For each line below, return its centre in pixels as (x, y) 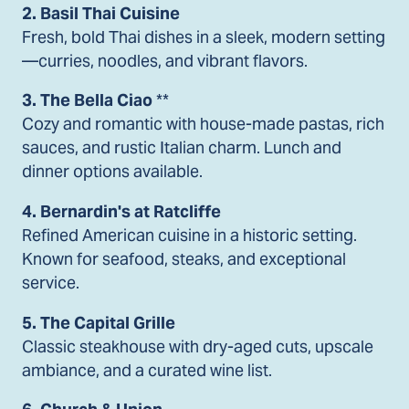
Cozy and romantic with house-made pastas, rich (203, 124)
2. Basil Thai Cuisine (101, 13)
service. (51, 283)
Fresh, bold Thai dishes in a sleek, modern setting (204, 37)
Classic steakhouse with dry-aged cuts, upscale (198, 346)
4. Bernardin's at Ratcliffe (121, 212)
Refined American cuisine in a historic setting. (189, 236)
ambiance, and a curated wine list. (147, 370)
